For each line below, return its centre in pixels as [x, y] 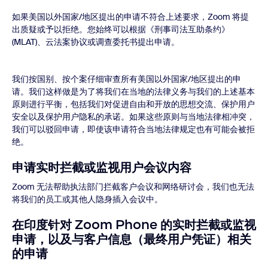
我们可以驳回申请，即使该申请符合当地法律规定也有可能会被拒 [133, 129]
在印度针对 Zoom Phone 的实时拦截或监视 [134, 225]
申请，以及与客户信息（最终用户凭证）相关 [132, 239]
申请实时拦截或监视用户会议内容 [102, 167]
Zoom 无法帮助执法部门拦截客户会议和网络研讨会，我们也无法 [133, 187]
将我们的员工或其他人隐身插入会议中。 [87, 199]
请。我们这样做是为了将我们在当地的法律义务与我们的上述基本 [133, 92]
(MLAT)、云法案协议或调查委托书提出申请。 [96, 42]
